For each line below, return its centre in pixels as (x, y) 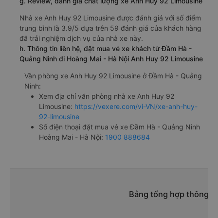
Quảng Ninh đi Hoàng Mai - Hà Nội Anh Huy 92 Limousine (111, 58)
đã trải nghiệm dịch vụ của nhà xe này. (81, 38)
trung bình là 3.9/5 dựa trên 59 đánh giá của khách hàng (110, 28)
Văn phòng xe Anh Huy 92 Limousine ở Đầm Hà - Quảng (113, 75)
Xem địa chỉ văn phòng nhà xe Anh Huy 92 (107, 96)
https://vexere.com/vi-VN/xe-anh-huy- (136, 106)
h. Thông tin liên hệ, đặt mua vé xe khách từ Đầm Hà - (106, 48)
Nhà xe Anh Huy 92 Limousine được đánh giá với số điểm (110, 18)
